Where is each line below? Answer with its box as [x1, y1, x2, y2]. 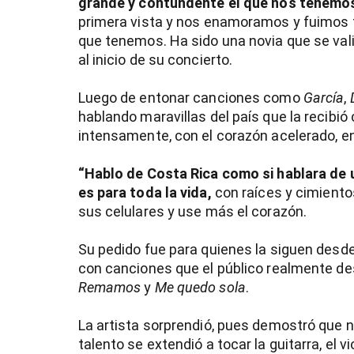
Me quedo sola [154, 279, 246, 296]
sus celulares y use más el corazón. [77, 203, 307, 220]
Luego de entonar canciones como [77, 89, 303, 107]
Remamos [77, 279, 141, 296]
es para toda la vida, [77, 184, 212, 201]
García [303, 89, 345, 107]
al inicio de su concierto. [77, 51, 233, 69]
